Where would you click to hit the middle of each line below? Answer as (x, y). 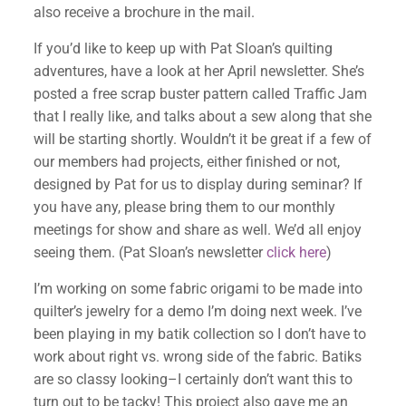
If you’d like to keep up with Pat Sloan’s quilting (183, 48)
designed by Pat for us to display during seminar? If (198, 184)
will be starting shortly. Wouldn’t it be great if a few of (202, 139)
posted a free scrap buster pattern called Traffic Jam (200, 94)
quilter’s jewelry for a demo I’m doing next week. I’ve (197, 311)
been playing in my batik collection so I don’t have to (199, 334)
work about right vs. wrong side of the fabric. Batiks (197, 357)
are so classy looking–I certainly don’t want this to (193, 379)
